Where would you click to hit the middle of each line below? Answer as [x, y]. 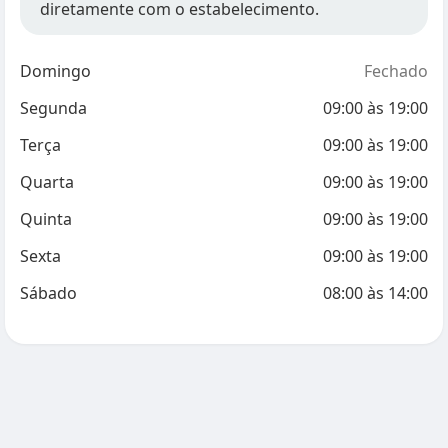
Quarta [47, 182]
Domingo [55, 71]
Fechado [396, 71]
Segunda [53, 108]
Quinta [46, 219]
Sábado [48, 293]
